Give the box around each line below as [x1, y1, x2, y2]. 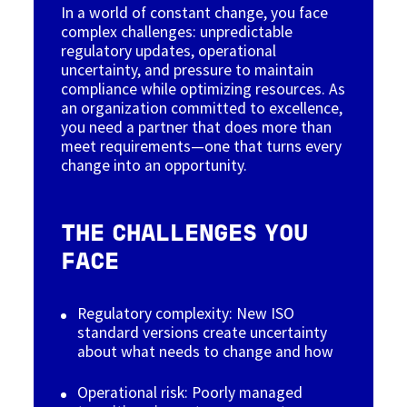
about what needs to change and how [77, 341, 334, 362]
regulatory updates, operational [61, 40, 277, 61]
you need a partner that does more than [61, 116, 333, 137]
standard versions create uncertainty [77, 322, 328, 342]
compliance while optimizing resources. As [61, 78, 346, 99]
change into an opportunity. [61, 154, 248, 175]
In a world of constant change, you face [61, 2, 329, 23]
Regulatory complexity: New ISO [77, 303, 295, 323]
